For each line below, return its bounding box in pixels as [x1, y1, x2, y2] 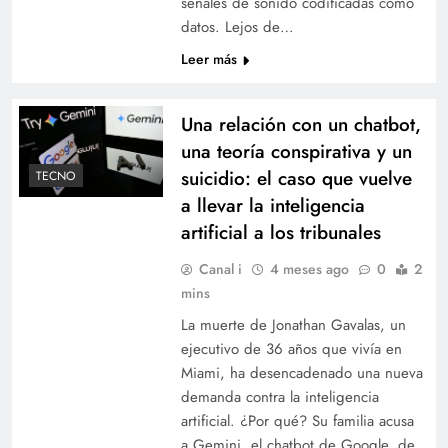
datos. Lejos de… [180, 15, 294, 38]
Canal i [198, 258, 242, 279]
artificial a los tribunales [180, 218, 381, 246]
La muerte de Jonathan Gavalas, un [180, 313, 406, 336]
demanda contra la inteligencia [180, 385, 379, 408]
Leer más [180, 48, 237, 69]
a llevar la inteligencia [180, 191, 365, 219]
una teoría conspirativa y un [180, 137, 412, 165]
